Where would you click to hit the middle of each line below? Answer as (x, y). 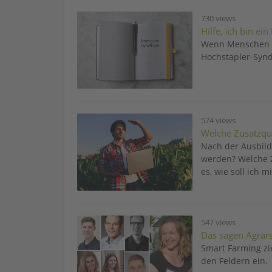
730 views (219, 19)
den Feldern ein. (235, 260)
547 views (219, 222)
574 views (219, 121)
